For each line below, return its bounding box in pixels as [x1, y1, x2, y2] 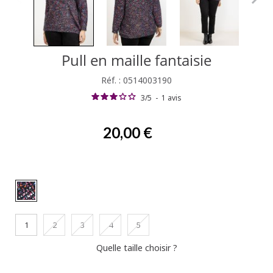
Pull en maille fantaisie [62, 50, 211, 71]
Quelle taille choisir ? [96, 242, 177, 254]
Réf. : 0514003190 [101, 74, 172, 87]
